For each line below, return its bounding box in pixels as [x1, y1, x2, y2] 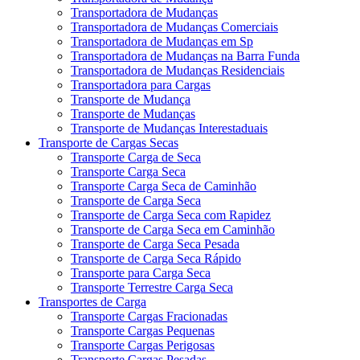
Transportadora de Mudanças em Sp [71, 34, 253, 48]
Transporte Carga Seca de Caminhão [71, 178, 256, 193]
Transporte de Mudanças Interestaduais [71, 121, 268, 135]
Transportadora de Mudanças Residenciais [71, 63, 284, 77]
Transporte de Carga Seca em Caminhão [71, 222, 275, 236]
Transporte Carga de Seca [71, 149, 201, 164]
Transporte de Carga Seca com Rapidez [71, 207, 271, 222]
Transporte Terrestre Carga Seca [71, 280, 233, 294]
